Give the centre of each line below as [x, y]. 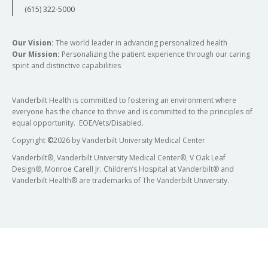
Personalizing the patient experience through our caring [156, 54]
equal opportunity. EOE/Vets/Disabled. [78, 123]
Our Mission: [37, 54]
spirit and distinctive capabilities [66, 65]
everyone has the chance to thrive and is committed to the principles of [132, 111]
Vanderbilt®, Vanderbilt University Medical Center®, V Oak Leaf [119, 157]
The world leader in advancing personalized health [141, 42]
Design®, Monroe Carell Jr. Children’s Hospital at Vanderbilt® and [123, 169]
